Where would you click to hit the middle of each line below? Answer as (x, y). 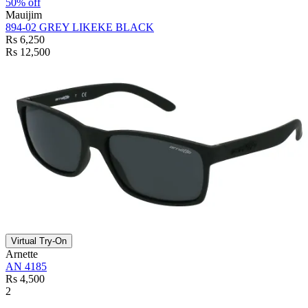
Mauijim (24, 14)
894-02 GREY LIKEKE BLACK (80, 27)
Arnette (22, 254)
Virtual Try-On (39, 241)
